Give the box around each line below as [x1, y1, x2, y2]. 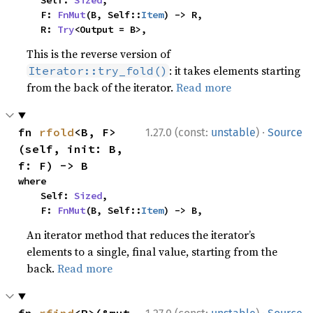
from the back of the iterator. [27, 79, 177, 95]
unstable [211, 125, 256, 139]
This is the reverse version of [27, 45, 171, 61]
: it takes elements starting [169, 62, 301, 78]
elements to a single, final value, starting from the [27, 243, 278, 259]
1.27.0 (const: [145, 125, 211, 139]
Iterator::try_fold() [28, 63, 168, 78]
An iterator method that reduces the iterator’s [27, 226, 256, 242]
